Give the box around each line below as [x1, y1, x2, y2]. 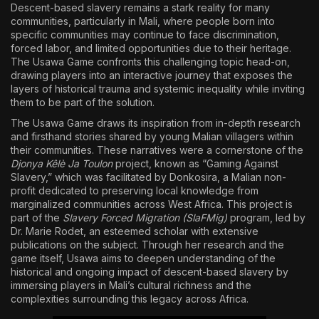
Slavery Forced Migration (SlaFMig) [63, 211, 227, 224]
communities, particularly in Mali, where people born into [11, 15, 275, 27]
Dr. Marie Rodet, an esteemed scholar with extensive [11, 225, 258, 237]
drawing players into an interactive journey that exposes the [11, 69, 293, 81]
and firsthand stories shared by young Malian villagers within [11, 130, 293, 142]
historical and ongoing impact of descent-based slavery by [11, 266, 288, 278]
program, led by [227, 211, 305, 224]
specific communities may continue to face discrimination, [11, 28, 279, 41]
